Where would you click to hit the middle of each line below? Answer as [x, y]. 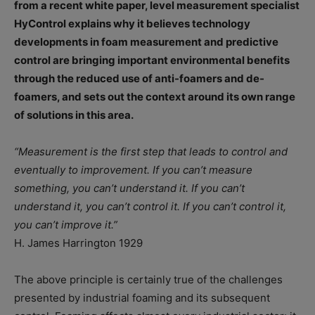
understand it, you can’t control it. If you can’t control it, [150, 207]
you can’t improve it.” [66, 225]
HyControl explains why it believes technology [132, 24]
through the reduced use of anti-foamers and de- [139, 79]
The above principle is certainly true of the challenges [148, 280]
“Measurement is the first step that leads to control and [151, 152]
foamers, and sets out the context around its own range [155, 97]
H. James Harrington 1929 [78, 243]
